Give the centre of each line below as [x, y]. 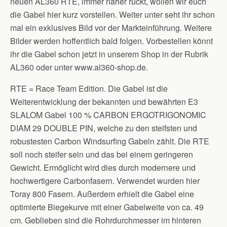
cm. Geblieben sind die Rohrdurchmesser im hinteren [106, 220]
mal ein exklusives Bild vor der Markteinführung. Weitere [111, 28]
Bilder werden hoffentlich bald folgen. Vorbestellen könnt [111, 41]
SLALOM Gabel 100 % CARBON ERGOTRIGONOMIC [108, 115]
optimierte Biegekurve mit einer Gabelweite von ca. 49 [107, 207]
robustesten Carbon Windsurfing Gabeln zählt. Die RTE [110, 141]
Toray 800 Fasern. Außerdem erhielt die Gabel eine [102, 194]
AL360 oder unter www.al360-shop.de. [79, 67]
